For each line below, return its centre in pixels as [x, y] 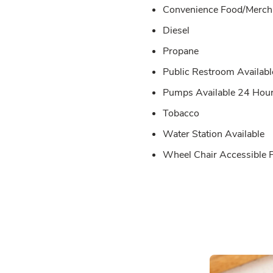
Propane [181, 51]
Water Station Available [214, 134]
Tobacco [181, 113]
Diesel [176, 30]
